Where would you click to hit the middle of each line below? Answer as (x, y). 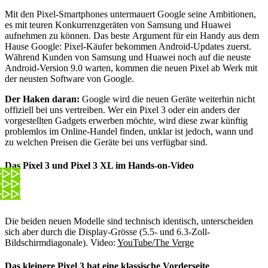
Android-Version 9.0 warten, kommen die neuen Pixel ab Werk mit (131, 68)
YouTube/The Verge (156, 243)
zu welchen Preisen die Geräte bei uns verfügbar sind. (106, 142)
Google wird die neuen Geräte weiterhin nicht (167, 99)
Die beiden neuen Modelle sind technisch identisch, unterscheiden (129, 221)
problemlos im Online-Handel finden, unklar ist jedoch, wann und (129, 131)
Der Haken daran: (42, 99)
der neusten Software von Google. (69, 78)
